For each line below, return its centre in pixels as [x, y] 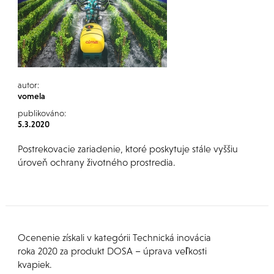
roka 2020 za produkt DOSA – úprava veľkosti [112, 251]
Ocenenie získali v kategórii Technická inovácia [114, 237]
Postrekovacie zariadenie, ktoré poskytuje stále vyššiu [128, 149]
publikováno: [42, 113]
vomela [31, 96]
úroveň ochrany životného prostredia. [96, 162]
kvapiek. [35, 264]
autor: [28, 85]
